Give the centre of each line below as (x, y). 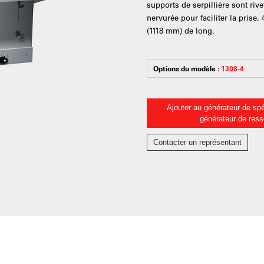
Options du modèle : (187, 68)
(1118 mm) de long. (181, 30)
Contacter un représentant (198, 142)
